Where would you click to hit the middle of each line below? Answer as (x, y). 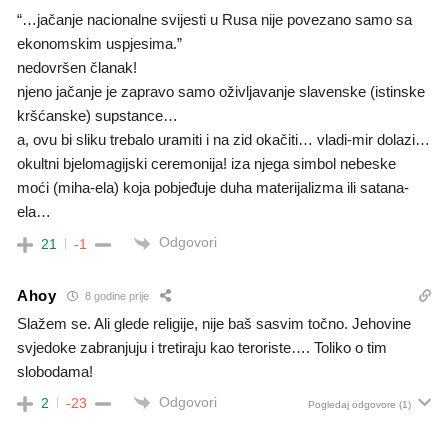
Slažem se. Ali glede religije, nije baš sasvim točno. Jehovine (214, 323)
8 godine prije (115, 296)
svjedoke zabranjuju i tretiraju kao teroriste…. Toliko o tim (202, 347)
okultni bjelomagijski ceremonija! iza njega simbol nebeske (206, 164)
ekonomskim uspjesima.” (99, 44)
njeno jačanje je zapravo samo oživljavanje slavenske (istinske (221, 92)
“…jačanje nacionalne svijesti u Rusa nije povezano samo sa (214, 20)
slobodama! (55, 371)
